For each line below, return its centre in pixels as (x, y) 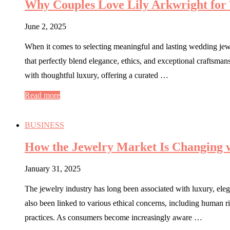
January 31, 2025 (53, 168)
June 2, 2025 (45, 26)
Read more (42, 95)
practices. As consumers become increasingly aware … (113, 217)
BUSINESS (44, 125)
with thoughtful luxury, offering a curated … (97, 75)
